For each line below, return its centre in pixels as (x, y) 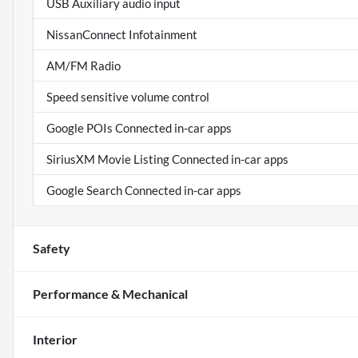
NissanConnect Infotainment (122, 35)
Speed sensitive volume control (128, 97)
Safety (52, 249)
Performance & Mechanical (110, 294)
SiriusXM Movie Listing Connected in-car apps (167, 159)
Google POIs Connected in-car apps (139, 128)
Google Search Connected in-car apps (144, 191)
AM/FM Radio (84, 66)
